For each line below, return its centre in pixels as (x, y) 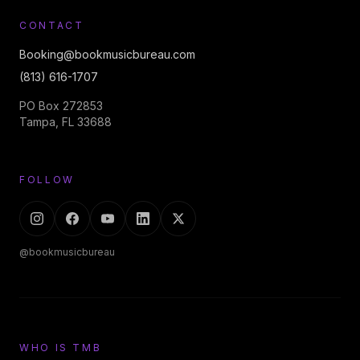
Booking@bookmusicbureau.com (107, 54)
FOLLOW (47, 180)
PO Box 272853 (61, 106)
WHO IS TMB (61, 348)
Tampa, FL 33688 (65, 122)
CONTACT (52, 25)
